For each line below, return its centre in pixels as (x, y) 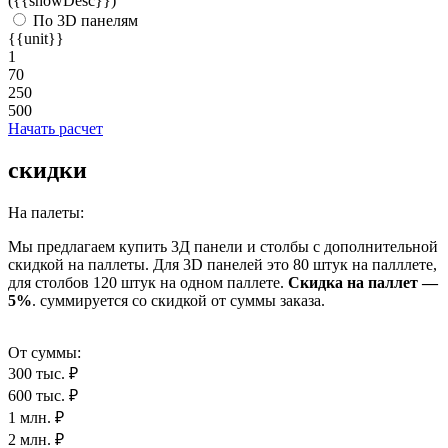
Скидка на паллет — (363, 283)
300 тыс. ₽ (43, 374)
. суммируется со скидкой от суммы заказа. (178, 301)
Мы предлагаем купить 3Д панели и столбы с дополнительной (223, 247)
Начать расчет (55, 128)
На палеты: (46, 213)
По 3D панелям (85, 20)
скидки (47, 170)
